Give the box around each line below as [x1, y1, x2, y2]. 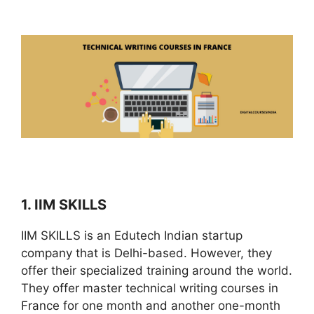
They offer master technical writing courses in [21, 281, 278, 296]
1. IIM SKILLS [21, 196, 107, 214]
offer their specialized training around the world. [21, 264, 292, 278]
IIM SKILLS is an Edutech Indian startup [21, 228, 243, 243]
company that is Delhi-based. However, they [21, 246, 272, 261]
